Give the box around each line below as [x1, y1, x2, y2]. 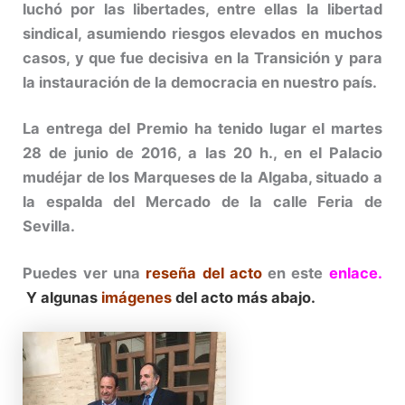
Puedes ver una [23, 263, 146, 282]
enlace [328, 263, 378, 282]
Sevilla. [23, 217, 76, 236]
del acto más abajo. [172, 287, 316, 306]
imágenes [101, 287, 173, 306]
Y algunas [26, 287, 102, 306]
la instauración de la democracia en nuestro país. [23, 72, 378, 91]
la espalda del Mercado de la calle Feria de [23, 193, 382, 212]
